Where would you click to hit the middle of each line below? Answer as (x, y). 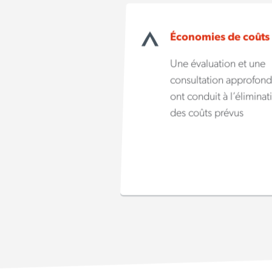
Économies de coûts (220, 37)
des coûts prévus (207, 113)
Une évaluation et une (218, 64)
